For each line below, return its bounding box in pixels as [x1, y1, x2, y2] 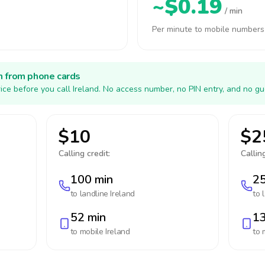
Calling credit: [58, 148, 110, 159]
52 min [70, 209, 106, 225]
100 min [70, 172, 113, 188]
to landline [70, 188, 111, 199]
